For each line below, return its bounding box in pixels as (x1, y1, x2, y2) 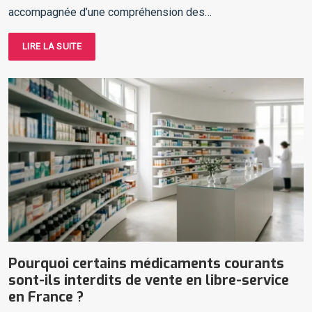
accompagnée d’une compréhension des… (8, 5, 212, 19)
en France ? (8, 288, 84, 307)
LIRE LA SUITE (22, 40, 81, 52)
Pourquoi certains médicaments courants (8, 254, 284, 274)
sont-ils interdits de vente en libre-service (8, 271, 289, 290)
